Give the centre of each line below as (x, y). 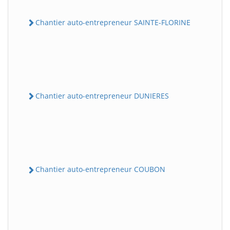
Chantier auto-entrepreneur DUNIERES (102, 96)
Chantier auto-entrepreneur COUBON (100, 169)
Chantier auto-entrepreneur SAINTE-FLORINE (113, 22)
